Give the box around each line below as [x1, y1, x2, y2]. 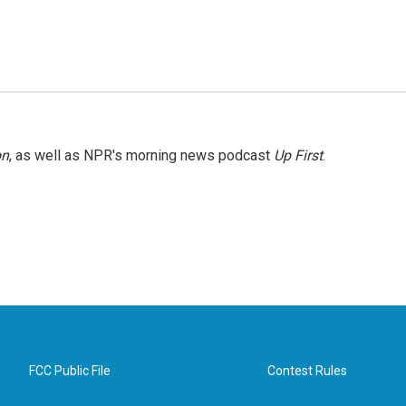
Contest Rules [267, 363, 348, 378]
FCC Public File [29, 363, 111, 378]
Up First [274, 147, 323, 164]
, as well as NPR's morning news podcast [9, 147, 274, 164]
